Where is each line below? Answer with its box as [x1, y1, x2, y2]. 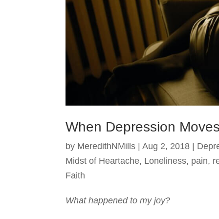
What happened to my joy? [66, 196, 171, 206]
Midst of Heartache [66, 156, 140, 166]
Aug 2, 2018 [142, 141, 190, 152]
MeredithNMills [77, 141, 136, 152]
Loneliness [144, 156, 187, 166]
